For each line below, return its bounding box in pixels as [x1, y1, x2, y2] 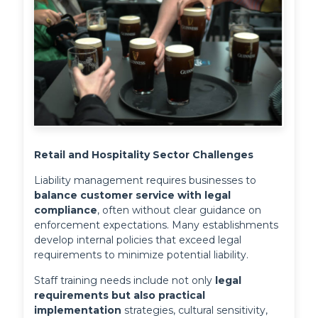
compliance [34, 204, 98, 217]
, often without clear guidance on [97, 204, 262, 217]
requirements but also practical [34, 289, 206, 302]
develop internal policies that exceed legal [34, 234, 242, 247]
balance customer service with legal [34, 189, 231, 202]
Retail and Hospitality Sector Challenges [34, 148, 254, 162]
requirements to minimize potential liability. [34, 248, 249, 262]
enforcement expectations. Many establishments [34, 219, 279, 232]
